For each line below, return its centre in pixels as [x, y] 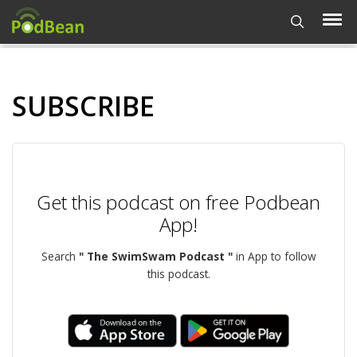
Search [60, 256]
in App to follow [274, 256]
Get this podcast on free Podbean [178, 202]
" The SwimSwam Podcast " [155, 256]
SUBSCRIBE [83, 106]
